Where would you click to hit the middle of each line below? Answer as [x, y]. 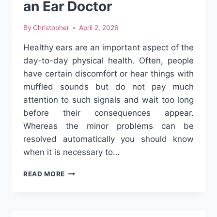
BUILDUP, [81, 202]
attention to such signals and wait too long [108, 100]
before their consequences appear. [108, 113]
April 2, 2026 [99, 28]
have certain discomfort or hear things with [108, 74]
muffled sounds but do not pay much [108, 87]
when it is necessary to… [71, 152]
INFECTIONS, [87, 182]
